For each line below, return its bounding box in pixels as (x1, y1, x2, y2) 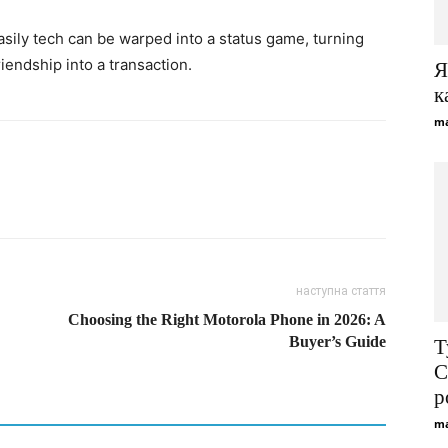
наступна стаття (296, 284, 386, 299)
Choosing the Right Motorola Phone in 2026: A (68, 311, 386, 329)
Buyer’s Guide (289, 333, 386, 351)
